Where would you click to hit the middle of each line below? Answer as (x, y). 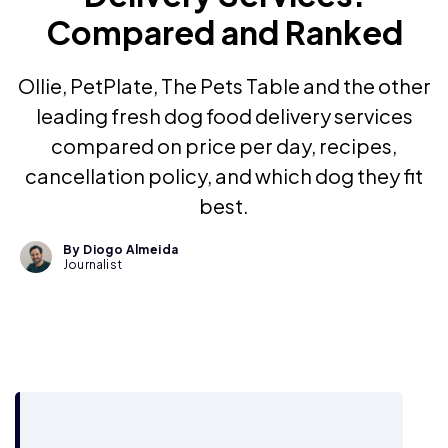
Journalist (92, 264)
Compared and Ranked (224, 32)
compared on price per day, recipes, (224, 145)
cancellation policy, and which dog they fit (224, 175)
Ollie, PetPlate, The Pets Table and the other (224, 85)
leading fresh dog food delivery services (224, 115)
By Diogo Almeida (121, 249)
